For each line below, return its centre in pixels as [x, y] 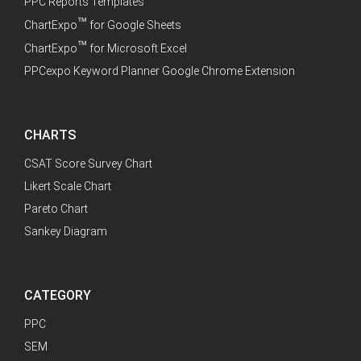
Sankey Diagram [66, 232]
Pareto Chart [56, 209]
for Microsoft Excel [137, 49]
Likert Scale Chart [68, 187]
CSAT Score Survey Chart [88, 164]
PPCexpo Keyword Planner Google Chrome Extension [160, 71]
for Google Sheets [134, 25]
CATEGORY [58, 296]
